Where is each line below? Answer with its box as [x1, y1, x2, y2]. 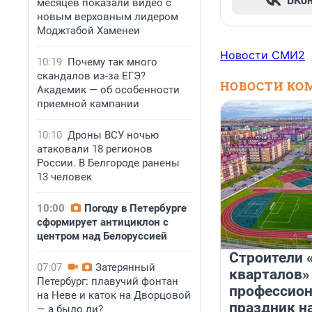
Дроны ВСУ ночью [68, 129, 159, 141]
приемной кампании [37, 97, 139, 110]
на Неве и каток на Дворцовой [37, 289, 191, 302]
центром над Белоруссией [37, 230, 167, 242]
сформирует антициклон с [37, 216, 169, 228]
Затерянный [95, 261, 155, 274]
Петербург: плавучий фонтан [37, 275, 178, 288]
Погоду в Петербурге [84, 202, 187, 214]
